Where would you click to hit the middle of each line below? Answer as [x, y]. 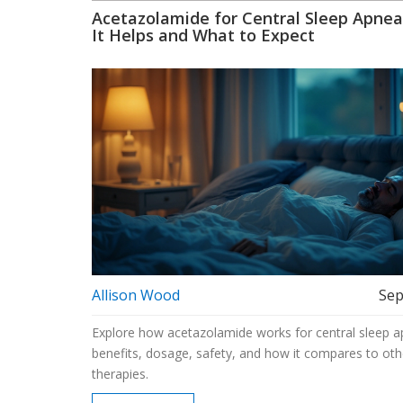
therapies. [120, 373]
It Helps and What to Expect [203, 35]
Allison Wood [136, 295]
